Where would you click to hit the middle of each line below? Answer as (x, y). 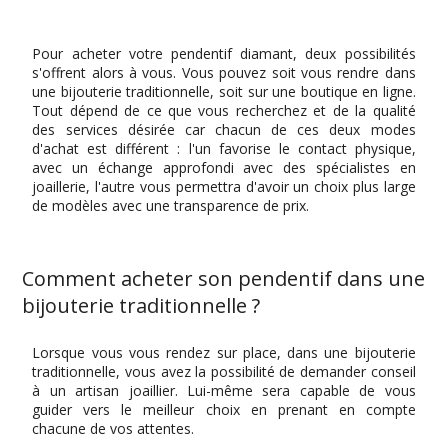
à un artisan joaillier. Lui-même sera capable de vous (224, 391)
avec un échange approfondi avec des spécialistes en (224, 168)
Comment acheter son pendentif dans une (224, 279)
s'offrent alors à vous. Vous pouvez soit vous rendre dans (224, 73)
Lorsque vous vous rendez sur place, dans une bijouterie (224, 353)
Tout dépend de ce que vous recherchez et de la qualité (224, 111)
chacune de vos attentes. (113, 429)
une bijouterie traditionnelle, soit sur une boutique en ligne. (224, 92)
